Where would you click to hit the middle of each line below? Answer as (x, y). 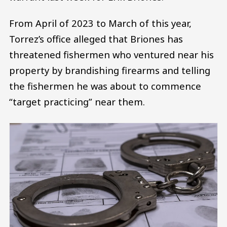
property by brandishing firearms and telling (110, 70)
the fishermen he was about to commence (105, 86)
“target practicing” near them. (77, 102)
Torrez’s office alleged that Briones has (96, 39)
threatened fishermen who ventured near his (111, 55)
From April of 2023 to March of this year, (100, 23)
